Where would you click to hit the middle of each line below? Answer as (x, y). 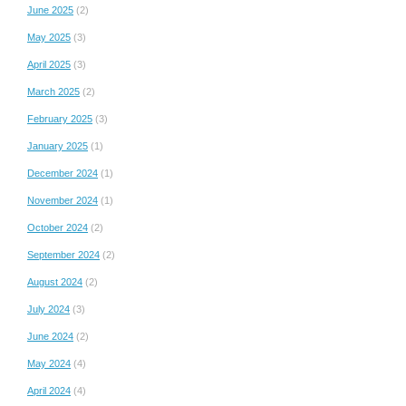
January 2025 (58, 145)
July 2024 (48, 309)
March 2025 (53, 91)
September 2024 (63, 254)
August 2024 (55, 281)
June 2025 (50, 10)
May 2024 (49, 363)
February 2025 (60, 118)
